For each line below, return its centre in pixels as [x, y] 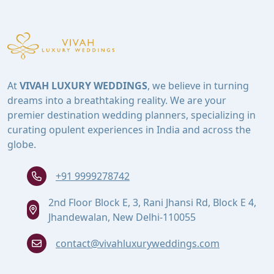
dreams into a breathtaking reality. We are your [117, 100]
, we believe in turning [198, 85]
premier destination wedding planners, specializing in [131, 115]
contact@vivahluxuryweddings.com [138, 243]
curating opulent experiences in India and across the [129, 129]
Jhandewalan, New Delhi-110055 [122, 217]
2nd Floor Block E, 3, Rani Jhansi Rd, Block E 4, [152, 202]
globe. [22, 144]
